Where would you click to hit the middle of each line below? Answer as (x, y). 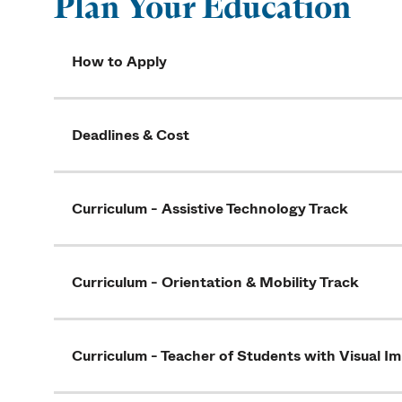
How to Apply (119, 62)
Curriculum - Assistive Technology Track (210, 209)
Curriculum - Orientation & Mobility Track (215, 283)
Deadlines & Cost (131, 135)
